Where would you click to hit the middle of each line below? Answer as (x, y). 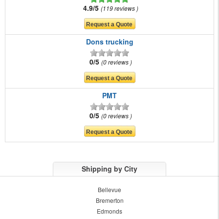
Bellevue (109, 190)
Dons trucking (109, 42)
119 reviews (120, 8)
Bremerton (109, 200)
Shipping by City (109, 169)
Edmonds (109, 211)
